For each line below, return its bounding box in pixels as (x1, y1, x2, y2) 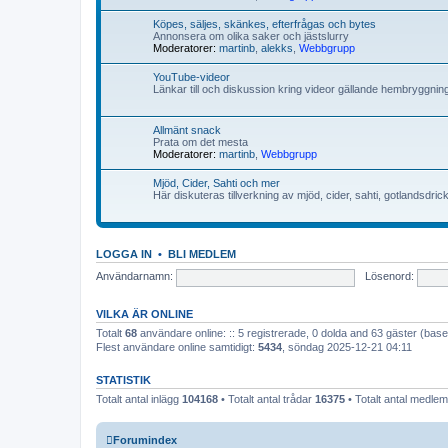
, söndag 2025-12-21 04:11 (282, 340, 412, 353)
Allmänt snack (153, 123, 221, 136)
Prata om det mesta (153, 135, 248, 148)
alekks (261, 41, 293, 54)
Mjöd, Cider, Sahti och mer (153, 176, 280, 189)
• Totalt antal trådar (218, 392, 315, 405)
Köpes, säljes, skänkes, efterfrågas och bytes (153, 17, 376, 30)
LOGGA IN (96, 247, 152, 260)
